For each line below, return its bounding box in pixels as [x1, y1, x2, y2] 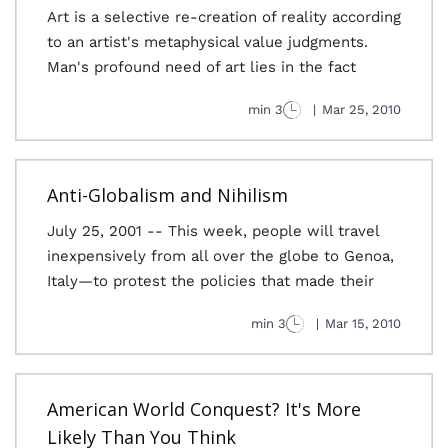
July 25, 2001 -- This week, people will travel [47, 222, 379, 240]
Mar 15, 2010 [325, 316, 401, 331]
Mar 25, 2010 [322, 102, 401, 117]
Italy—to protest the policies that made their [47, 272, 374, 290]
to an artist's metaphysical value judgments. [47, 33, 368, 51]
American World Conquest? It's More [47, 397, 361, 421]
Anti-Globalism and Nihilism [47, 183, 288, 207]
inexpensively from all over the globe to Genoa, [47, 247, 394, 265]
